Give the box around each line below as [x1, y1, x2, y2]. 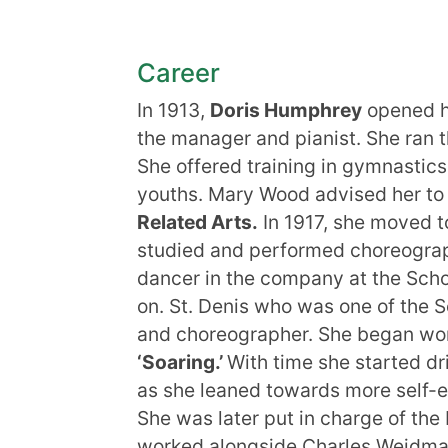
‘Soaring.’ [137, 350, 227, 374]
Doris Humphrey [210, 98, 362, 122]
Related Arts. [137, 210, 258, 234]
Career [137, 57, 220, 88]
